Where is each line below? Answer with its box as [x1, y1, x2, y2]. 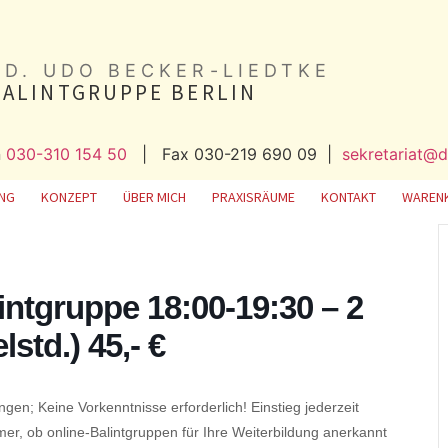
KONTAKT [321, 188, 376, 207]
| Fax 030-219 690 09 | [127, 144, 342, 164]
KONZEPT [41, 188, 97, 207]
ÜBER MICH [123, 188, 186, 207]
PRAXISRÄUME [212, 188, 295, 207]
